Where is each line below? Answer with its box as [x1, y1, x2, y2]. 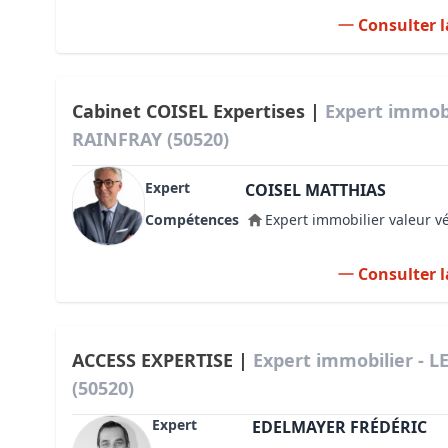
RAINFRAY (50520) [72, 127, 229, 151]
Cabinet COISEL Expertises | [72, 99, 325, 123]
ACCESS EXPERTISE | [72, 348, 253, 372]
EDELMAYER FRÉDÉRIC [252, 416, 427, 438]
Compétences [144, 210, 239, 229]
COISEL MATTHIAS [244, 179, 386, 201]
